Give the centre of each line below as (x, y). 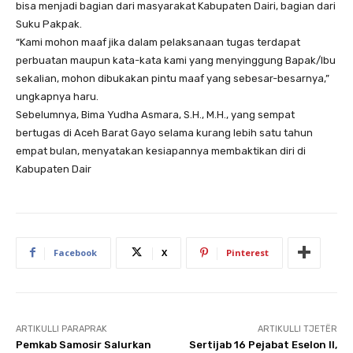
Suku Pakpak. (49, 24)
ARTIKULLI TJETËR (297, 329)
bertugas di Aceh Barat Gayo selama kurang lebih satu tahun (164, 132)
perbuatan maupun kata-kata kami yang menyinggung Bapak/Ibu (176, 60)
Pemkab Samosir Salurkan (84, 344)
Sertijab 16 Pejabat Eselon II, (263, 344)
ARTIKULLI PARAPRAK (61, 329)
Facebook (75, 252)
